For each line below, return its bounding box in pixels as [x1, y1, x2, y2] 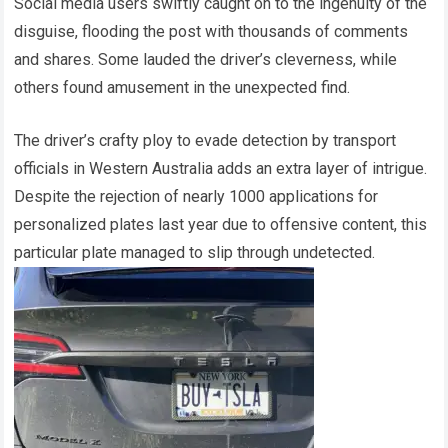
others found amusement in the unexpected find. [14, 78, 351, 97]
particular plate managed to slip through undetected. [14, 243, 376, 262]
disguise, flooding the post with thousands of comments [14, 22, 409, 41]
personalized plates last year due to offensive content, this [14, 215, 428, 234]
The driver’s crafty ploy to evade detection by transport [14, 131, 397, 150]
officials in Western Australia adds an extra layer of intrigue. [14, 159, 428, 178]
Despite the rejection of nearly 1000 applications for [14, 187, 379, 206]
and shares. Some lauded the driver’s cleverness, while [14, 50, 398, 69]
